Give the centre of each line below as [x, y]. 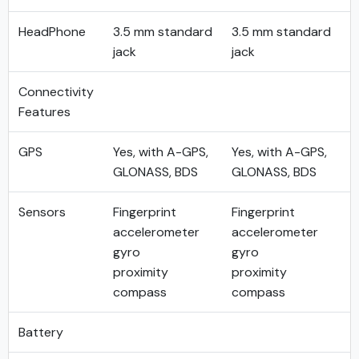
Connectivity [56, 92]
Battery [41, 332]
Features [44, 112]
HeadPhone [52, 32]
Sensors [42, 212]
